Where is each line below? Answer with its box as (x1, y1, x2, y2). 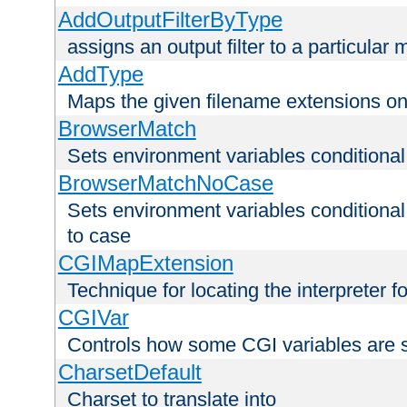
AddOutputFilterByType (57, 7, 283, 33)
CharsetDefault (57, 360, 202, 385)
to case (67, 224, 131, 248)
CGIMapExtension (57, 251, 233, 276)
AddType (57, 62, 144, 87)
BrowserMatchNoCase (57, 171, 273, 196)
